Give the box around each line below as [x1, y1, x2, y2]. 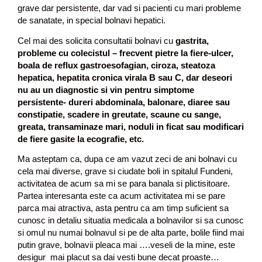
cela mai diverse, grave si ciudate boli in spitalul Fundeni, [18, 166, 233, 177]
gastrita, [175, 35, 209, 46]
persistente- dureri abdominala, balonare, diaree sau [18, 96, 230, 107]
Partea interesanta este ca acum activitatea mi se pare [18, 191, 225, 201]
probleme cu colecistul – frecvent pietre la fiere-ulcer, [18, 47, 233, 58]
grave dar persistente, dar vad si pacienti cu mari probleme [18, 3, 241, 13]
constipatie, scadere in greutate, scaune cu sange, [18, 109, 221, 119]
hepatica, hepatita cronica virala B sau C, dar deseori [18, 72, 232, 82]
